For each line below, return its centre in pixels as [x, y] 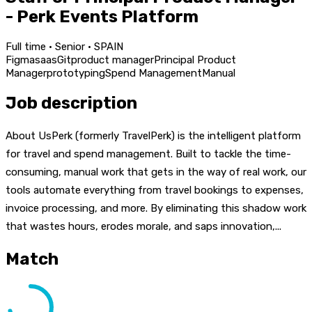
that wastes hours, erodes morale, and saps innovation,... [143, 226]
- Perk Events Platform [102, 16]
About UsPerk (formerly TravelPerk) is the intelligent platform [153, 135]
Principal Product [195, 60]
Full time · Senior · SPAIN [64, 46]
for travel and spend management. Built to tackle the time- [148, 154]
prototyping [76, 73]
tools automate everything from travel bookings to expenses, [155, 190]
